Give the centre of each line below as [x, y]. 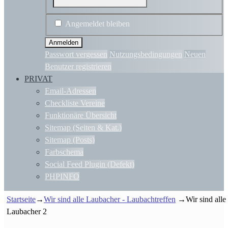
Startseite [21, 199]
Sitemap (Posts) [70, 140]
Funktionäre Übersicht [81, 116]
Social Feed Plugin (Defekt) [90, 164]
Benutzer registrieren [78, 67]
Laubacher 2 [27, 212]
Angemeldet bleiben [97, 24]
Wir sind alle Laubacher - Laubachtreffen [110, 199]
